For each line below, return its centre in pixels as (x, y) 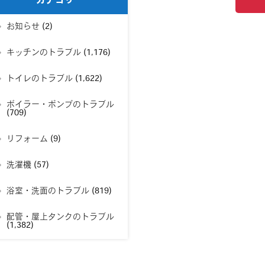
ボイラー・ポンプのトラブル (60, 105)
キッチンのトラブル (43, 53)
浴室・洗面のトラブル (48, 191)
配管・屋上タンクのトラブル (60, 217)
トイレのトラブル (39, 79)
